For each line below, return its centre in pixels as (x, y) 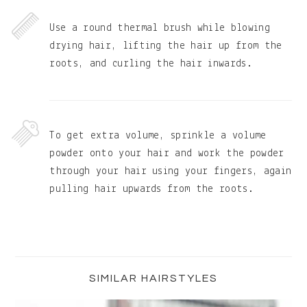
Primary (52, 248)
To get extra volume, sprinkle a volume (158, 136)
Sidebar (52, 266)
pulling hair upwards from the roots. (151, 189)
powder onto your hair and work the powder (167, 154)
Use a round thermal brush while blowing (160, 28)
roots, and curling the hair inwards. (151, 64)
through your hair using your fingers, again (171, 172)
